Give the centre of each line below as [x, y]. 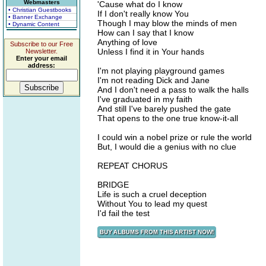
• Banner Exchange [35, 17]
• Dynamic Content [34, 24]
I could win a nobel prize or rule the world [175, 137]
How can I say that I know [145, 33]
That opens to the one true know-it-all [168, 118]
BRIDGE [113, 185]
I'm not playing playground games [161, 71]
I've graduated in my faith [145, 99]
